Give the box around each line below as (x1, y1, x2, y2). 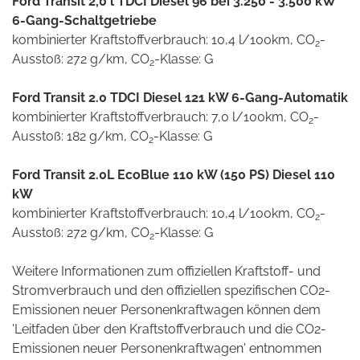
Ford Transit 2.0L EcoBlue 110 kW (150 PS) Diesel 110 (12, 167, 335, 183)
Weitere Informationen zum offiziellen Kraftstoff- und (12, 264, 321, 280)
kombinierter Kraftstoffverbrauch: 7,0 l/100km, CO (12, 109, 309, 125)
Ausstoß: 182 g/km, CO (12, 129, 149, 145)
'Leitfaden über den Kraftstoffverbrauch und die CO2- (12, 321, 326, 337)
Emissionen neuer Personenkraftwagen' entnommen (12, 341, 321, 357)
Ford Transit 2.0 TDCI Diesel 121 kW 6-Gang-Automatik (12, 90, 348, 106)
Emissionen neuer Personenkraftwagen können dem (12, 302, 321, 318)
